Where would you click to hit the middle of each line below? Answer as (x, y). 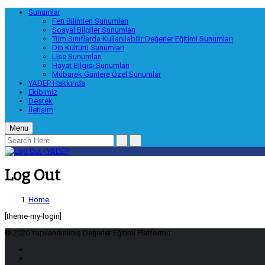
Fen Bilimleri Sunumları (90, 21)
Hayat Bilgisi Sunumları (91, 65)
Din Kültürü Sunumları (88, 48)
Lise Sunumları (77, 56)
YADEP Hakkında (57, 83)
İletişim (41, 110)
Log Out (33, 176)
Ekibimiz (43, 92)
